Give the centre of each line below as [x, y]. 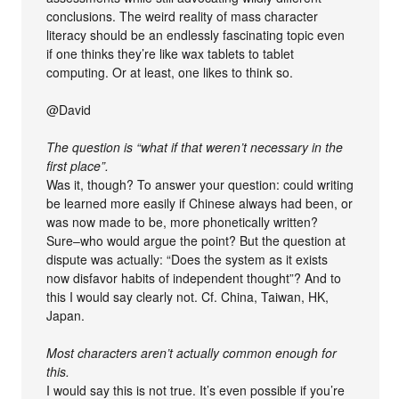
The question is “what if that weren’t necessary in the [195, 147]
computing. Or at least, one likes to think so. [170, 72]
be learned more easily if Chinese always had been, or [200, 203]
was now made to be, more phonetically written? [183, 222]
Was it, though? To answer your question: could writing [200, 184]
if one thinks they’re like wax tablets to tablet [171, 53]
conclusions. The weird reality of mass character [183, 16]
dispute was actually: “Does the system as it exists [187, 259]
